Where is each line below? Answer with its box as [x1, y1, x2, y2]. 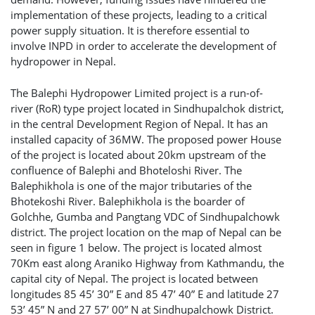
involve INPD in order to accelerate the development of [11, 39, 276, 53]
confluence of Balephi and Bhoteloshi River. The [11, 162, 242, 177]
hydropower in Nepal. [11, 54, 116, 69]
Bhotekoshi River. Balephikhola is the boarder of [11, 193, 245, 208]
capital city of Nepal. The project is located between [11, 271, 258, 285]
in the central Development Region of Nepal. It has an [11, 116, 268, 131]
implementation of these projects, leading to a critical [11, 8, 267, 22]
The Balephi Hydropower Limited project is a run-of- [11, 85, 263, 100]
